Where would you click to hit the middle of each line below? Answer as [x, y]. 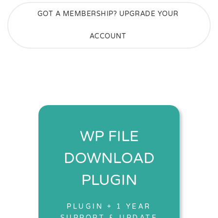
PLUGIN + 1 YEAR [109, 207]
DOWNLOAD [109, 159]
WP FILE [109, 137]
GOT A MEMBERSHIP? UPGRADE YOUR [108, 14]
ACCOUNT [108, 36]
